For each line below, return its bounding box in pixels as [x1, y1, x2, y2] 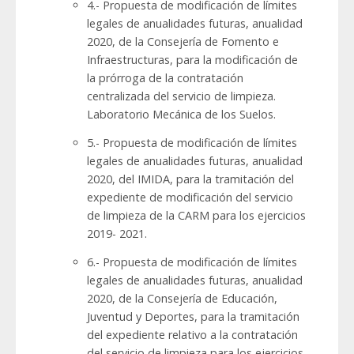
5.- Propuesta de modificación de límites [87, 135, 297, 151]
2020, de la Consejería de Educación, [87, 291, 277, 307]
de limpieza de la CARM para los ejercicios [87, 208, 306, 224]
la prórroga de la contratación [87, 70, 243, 86]
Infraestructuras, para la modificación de [87, 52, 298, 68]
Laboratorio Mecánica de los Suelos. [87, 107, 276, 122]
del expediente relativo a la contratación [87, 327, 298, 343]
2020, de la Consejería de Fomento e [87, 34, 279, 50]
